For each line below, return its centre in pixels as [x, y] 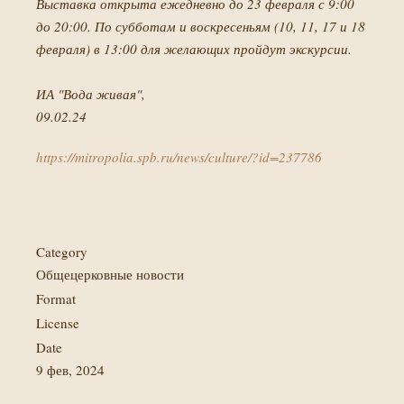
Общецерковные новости [110, 274]
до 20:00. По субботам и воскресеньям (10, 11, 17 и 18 [201, 26]
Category [62, 252]
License [58, 323]
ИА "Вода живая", [91, 94]
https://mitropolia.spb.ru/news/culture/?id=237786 [179, 157]
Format [56, 298]
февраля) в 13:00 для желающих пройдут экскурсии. [194, 49]
